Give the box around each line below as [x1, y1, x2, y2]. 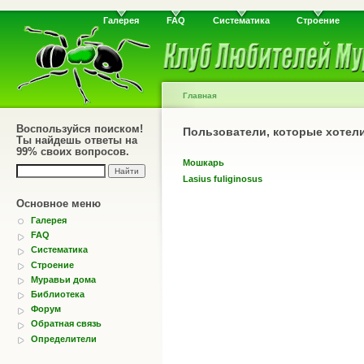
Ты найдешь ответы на [16, 134, 137, 146]
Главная [183, 91, 217, 100]
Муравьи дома [31, 274, 96, 284]
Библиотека [31, 288, 84, 299]
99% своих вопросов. [16, 145, 129, 158]
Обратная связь [31, 318, 102, 329]
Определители [31, 333, 97, 344]
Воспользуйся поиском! [16, 123, 143, 135]
